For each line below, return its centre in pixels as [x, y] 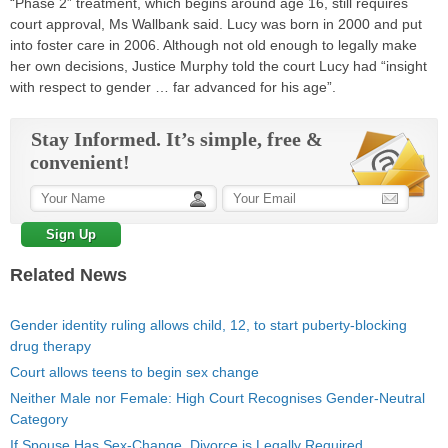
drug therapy [50, 346]
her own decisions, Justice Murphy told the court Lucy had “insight [218, 66]
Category [39, 419]
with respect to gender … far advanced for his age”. [173, 87]
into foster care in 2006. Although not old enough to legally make [213, 45]
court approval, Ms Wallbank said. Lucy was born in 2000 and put [216, 24]
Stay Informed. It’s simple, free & [177, 139]
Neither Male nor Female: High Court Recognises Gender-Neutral [217, 398]
